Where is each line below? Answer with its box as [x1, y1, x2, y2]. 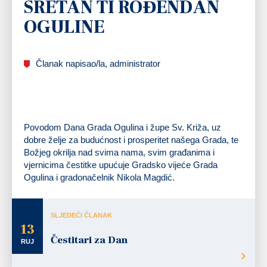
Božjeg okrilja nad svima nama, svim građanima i [24, 147, 215, 157]
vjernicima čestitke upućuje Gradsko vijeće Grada [24, 159, 218, 170]
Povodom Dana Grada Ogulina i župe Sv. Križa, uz [24, 122, 221, 132]
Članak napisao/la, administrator [36, 58, 160, 69]
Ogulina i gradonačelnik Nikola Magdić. [24, 172, 175, 182]
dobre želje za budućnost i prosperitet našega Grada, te [24, 134, 238, 145]
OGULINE [24, 15, 104, 39]
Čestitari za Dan [51, 233, 128, 247]
